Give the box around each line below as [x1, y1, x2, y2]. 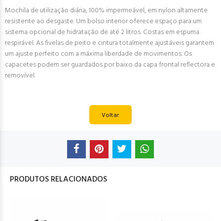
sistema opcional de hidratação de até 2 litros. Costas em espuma [5, 27, 199, 38]
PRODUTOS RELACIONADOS [10, 173, 107, 186]
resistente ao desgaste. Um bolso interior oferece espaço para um [5, 16, 202, 27]
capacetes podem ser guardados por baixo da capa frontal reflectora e [5, 59, 215, 71]
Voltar [102, 110, 119, 120]
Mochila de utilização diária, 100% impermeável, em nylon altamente [5, 5, 208, 16]
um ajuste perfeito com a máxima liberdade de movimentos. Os [5, 48, 192, 60]
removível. [5, 70, 36, 81]
